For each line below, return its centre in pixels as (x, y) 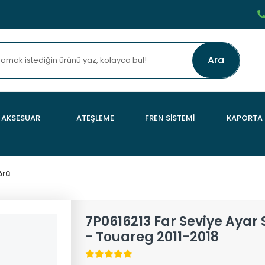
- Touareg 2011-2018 (152, 237)
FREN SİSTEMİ (170, 118)
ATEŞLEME (95, 118)
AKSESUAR (21, 118)
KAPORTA (244, 118)
